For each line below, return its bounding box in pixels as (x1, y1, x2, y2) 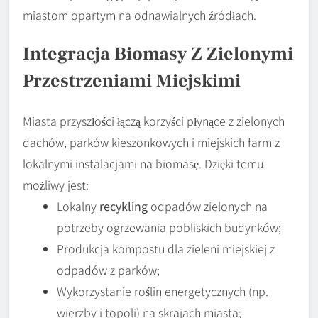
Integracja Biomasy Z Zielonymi (23, 42, 293, 67)
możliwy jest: (23, 175, 89, 193)
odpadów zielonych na (148, 197, 268, 214)
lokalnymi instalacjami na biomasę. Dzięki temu (23, 154, 263, 172)
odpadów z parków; (57, 261, 160, 278)
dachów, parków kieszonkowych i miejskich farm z (23, 133, 280, 150)
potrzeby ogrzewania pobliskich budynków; (57, 218, 281, 236)
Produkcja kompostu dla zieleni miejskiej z (57, 239, 275, 257)
